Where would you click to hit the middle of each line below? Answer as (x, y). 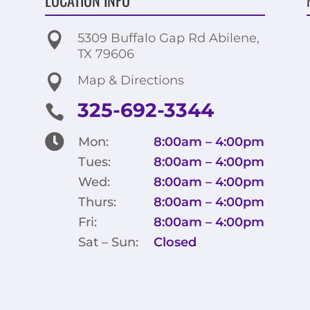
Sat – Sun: (108, 242)
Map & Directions (130, 80)
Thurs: (97, 202)
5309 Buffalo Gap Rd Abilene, (168, 38)
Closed (175, 242)
